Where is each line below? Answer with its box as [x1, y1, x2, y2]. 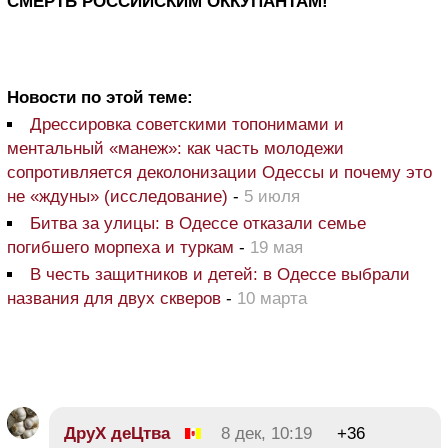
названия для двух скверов [7, 288, 221, 308]
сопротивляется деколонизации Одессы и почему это [7, 162, 432, 182]
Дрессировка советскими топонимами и [30, 114, 344, 134]
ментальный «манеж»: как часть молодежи [7, 138, 344, 158]
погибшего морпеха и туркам [7, 237, 234, 257]
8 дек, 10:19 [221, 423, 312, 443]
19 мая [250, 237, 303, 257]
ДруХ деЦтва [64, 423, 170, 443]
